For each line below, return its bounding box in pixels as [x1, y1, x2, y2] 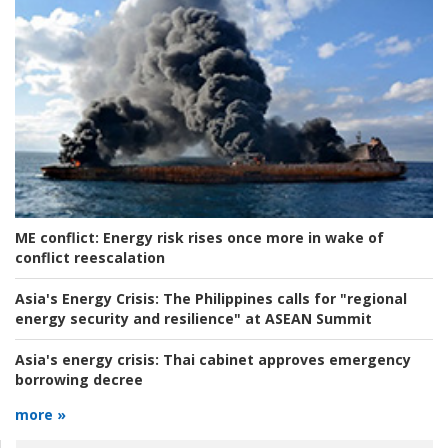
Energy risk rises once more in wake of [99, 227, 384, 247]
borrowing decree [15, 369, 143, 389]
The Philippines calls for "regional [159, 288, 407, 308]
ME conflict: [15, 227, 99, 247]
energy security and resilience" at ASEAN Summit [15, 308, 372, 328]
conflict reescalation [15, 247, 165, 267]
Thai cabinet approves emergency [159, 349, 411, 369]
